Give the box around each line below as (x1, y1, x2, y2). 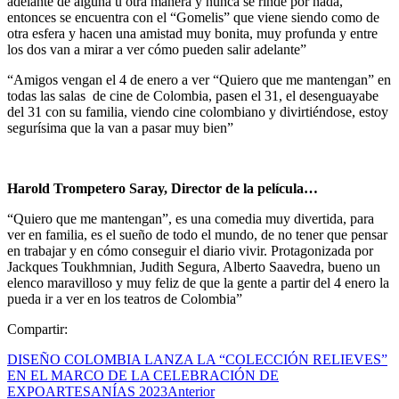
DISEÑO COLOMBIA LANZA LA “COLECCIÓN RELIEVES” (7, 351, 387, 367)
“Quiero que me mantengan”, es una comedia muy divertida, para (7, 210, 374, 226)
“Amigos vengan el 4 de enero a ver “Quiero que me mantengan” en (7, 71, 391, 87)
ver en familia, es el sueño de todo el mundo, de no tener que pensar (7, 226, 387, 242)
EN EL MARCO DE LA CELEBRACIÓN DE (7, 367, 279, 383)
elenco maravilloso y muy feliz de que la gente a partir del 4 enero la (7, 274, 389, 290)
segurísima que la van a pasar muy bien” (7, 119, 233, 135)
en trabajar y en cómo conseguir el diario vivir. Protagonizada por (7, 242, 373, 258)
